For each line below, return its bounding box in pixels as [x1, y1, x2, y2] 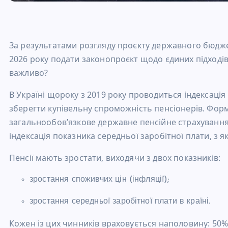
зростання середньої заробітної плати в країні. [30, 197, 211, 206]
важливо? [9, 67, 48, 79]
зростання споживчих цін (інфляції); [30, 176, 169, 184]
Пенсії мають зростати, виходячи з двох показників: [9, 152, 220, 164]
